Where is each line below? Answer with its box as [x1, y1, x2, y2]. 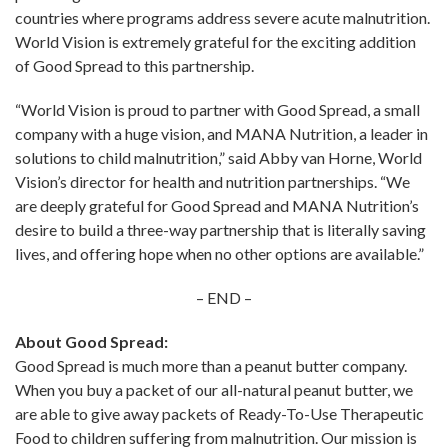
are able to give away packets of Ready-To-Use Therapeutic [15, 404, 424, 424]
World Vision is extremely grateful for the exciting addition [15, 32, 416, 52]
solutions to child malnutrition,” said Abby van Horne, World [15, 148, 422, 168]
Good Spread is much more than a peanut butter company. [15, 356, 407, 376]
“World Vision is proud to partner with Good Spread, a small [15, 100, 420, 120]
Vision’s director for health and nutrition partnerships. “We [15, 172, 410, 192]
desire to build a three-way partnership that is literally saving [15, 220, 426, 240]
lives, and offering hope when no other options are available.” [15, 244, 424, 264]
